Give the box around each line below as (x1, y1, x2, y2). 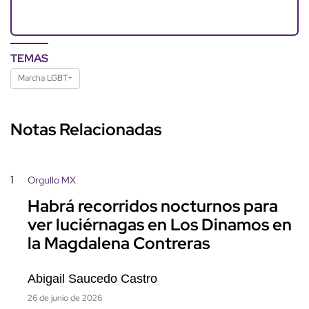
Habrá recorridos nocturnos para (28, 195, 278, 217)
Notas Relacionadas (10, 118, 161, 140)
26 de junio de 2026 (28, 292, 102, 303)
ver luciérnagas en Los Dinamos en (28, 214, 292, 236)
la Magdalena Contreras (28, 232, 210, 255)
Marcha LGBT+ (18, 72, 72, 83)
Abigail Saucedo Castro (28, 271, 157, 286)
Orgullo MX (28, 173, 76, 186)
